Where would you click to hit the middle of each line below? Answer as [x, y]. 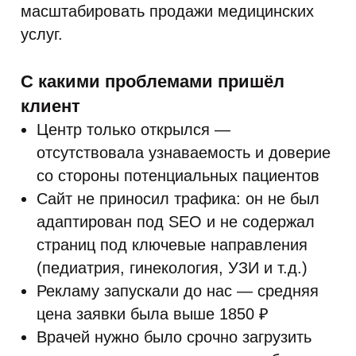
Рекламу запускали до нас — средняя [178, 291]
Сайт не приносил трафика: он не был [178, 199]
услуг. [42, 34]
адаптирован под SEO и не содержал [176, 222]
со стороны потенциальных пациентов [178, 176]
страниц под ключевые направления [172, 245]
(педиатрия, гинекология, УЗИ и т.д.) [172, 268]
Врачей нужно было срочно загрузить [174, 337]
